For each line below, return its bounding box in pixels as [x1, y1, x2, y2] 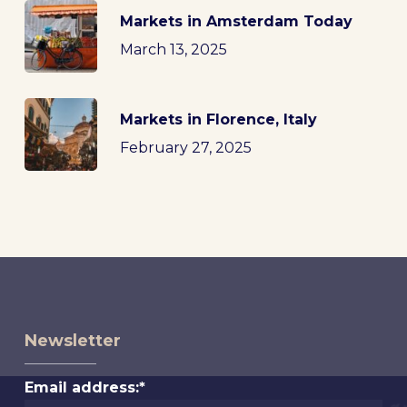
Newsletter [24, 331, 121, 352]
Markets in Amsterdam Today [119, 12, 352, 30]
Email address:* [24, 379, 145, 397]
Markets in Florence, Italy [119, 110, 317, 128]
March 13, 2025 [119, 40, 227, 58]
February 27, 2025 [119, 138, 252, 156]
